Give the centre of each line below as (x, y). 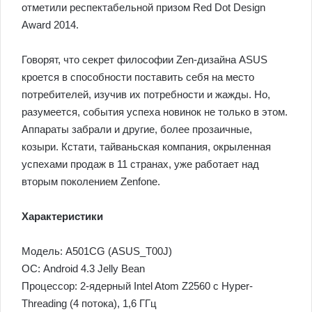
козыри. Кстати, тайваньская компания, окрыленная (146, 147)
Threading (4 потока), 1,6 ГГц (89, 303)
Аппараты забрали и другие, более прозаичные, (137, 129)
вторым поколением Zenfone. (91, 181)
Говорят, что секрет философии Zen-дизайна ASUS (145, 60)
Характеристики (62, 216)
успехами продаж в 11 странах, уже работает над (140, 164)
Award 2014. (50, 25)
